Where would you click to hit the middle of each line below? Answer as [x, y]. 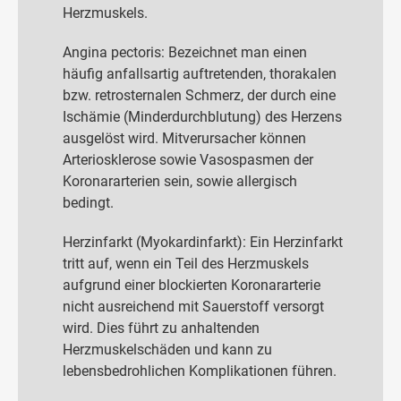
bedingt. [88, 202]
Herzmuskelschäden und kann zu [167, 349]
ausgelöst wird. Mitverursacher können [184, 138]
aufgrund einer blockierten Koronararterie [192, 285]
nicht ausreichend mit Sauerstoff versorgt [193, 306]
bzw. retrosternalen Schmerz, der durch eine [199, 95]
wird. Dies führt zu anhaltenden [161, 328]
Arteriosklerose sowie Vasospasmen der [188, 159]
